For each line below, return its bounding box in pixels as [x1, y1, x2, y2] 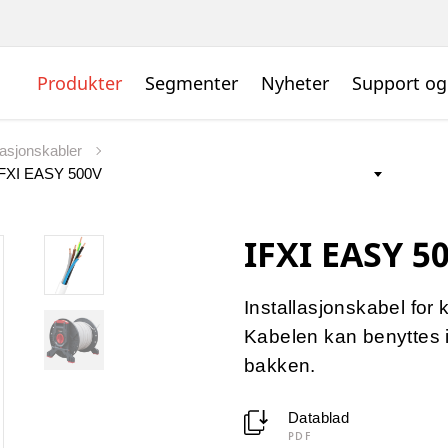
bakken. [244, 355, 316, 377]
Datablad [287, 409, 350, 427]
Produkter [37, 71, 122, 95]
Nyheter [261, 71, 329, 95]
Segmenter [145, 71, 238, 95]
